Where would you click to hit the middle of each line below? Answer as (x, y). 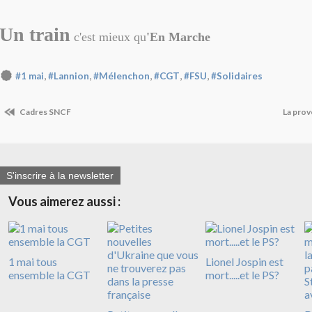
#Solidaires (237, 76)
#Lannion (69, 76)
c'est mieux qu (108, 37)
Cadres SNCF (45, 112)
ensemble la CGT (49, 274)
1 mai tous (33, 261)
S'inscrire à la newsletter (60, 175)
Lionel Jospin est (244, 261)
